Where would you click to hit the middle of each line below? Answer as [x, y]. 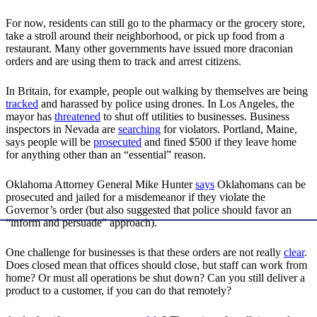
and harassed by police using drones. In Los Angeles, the [166, 104]
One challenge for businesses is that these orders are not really [145, 253]
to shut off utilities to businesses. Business [195, 117]
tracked [22, 104]
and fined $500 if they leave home [219, 142]
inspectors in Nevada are [62, 129]
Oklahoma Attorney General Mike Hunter [100, 185]
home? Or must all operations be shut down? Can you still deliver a [155, 278]
